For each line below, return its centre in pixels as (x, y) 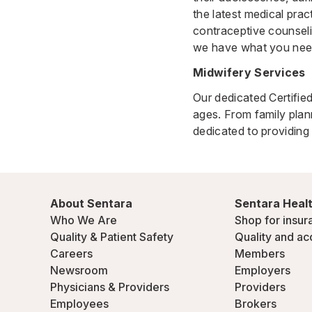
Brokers (256, 304)
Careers (71, 253)
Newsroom (79, 270)
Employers (263, 270)
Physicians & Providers (110, 287)
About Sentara (91, 203)
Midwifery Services (249, 72)
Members (260, 253)
